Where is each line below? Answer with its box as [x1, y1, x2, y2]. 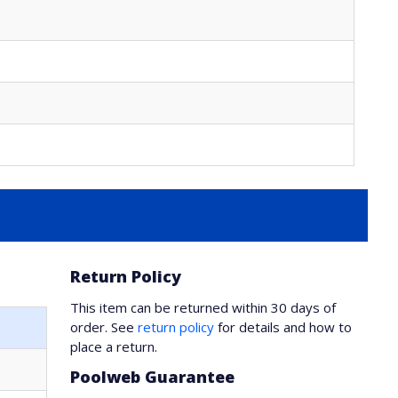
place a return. [70, 338, 158, 355]
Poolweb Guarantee [70, 366, 235, 387]
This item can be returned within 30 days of [70, 298, 337, 316]
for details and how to [214, 318, 353, 336]
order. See [70, 318, 139, 336]
